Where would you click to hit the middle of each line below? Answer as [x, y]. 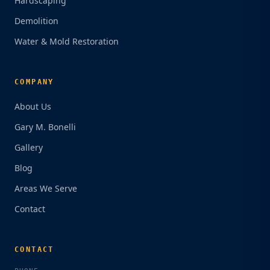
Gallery [29, 147]
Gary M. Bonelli [45, 127]
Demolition [36, 20]
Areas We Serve [46, 188]
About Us [33, 106]
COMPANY [34, 82]
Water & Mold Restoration [67, 41]
